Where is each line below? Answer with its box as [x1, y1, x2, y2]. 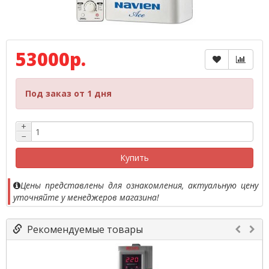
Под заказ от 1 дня [25, 88, 112, 99]
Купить [120, 152, 149, 163]
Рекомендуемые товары [22, 223, 143, 236]
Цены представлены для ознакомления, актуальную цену [20, 180, 258, 191]
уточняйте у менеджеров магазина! [13, 192, 159, 203]
